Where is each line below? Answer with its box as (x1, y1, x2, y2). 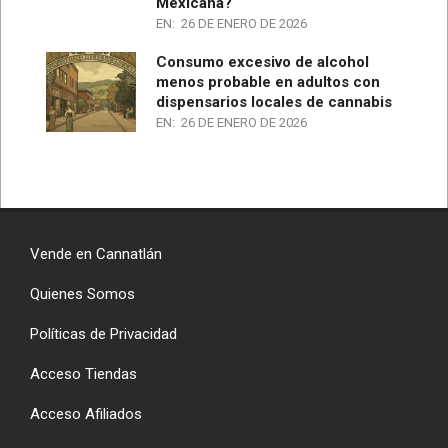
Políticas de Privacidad (30, 324, 177, 343)
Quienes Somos (30, 284, 135, 303)
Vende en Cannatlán (30, 244, 162, 263)
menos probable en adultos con (156, 72, 380, 91)
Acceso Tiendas (30, 364, 137, 383)
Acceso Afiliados (30, 404, 142, 423)
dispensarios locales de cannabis (156, 92, 392, 111)
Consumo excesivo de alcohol (156, 52, 369, 71)
